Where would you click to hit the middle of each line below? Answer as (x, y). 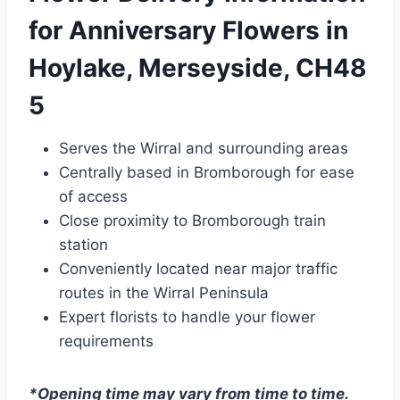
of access (93, 197)
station (83, 245)
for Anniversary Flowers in (188, 31)
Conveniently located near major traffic (198, 269)
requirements (106, 342)
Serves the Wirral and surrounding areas (204, 149)
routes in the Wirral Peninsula (164, 293)
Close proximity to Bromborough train (192, 221)
